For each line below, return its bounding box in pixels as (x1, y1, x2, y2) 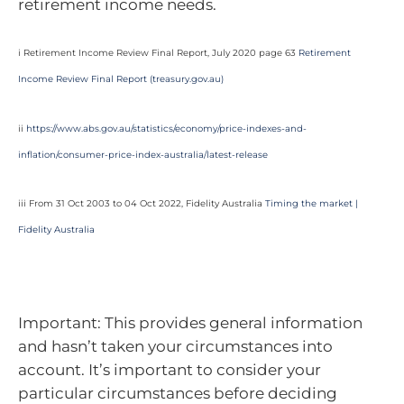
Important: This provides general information (18, 314, 363, 332)
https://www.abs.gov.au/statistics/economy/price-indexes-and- (26, 122, 307, 134)
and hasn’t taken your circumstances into (18, 337, 333, 355)
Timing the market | (265, 197, 358, 209)
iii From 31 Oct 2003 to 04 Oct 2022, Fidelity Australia (18, 197, 265, 209)
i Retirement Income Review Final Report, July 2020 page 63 (18, 47, 298, 59)
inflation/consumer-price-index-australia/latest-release (18, 148, 268, 161)
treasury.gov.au (152, 73, 221, 85)
